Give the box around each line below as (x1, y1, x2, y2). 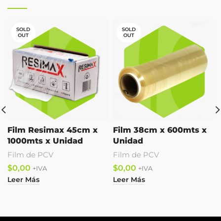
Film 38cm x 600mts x (113, 125, 207, 135)
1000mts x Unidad (7, 136, 83, 146)
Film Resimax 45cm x (7, 125, 98, 135)
